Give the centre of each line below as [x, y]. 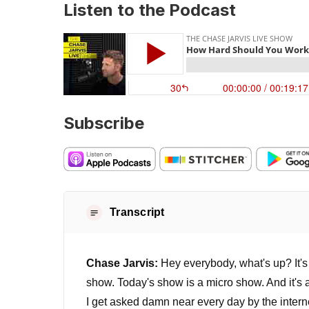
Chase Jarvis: [122, 263]
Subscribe [104, 123]
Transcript [137, 212]
